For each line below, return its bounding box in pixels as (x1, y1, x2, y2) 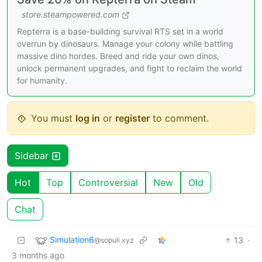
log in (75, 112, 100, 124)
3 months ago (12, 250, 64, 260)
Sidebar (15, 149, 51, 161)
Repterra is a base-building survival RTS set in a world (17, 26, 223, 36)
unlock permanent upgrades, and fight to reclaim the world (17, 63, 242, 73)
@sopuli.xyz (94, 236, 134, 245)
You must (31, 112, 75, 124)
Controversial (78, 176, 138, 188)
